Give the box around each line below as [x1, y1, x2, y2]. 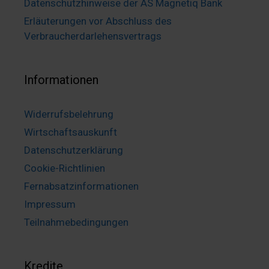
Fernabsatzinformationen [24, 180, 139, 192]
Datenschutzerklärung [24, 144, 123, 156]
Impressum [24, 198, 76, 210]
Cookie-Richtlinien [24, 162, 105, 174]
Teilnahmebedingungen [24, 216, 128, 228]
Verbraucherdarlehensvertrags [24, 29, 162, 42]
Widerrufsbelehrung [24, 107, 113, 120]
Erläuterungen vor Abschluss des [24, 14, 172, 27]
